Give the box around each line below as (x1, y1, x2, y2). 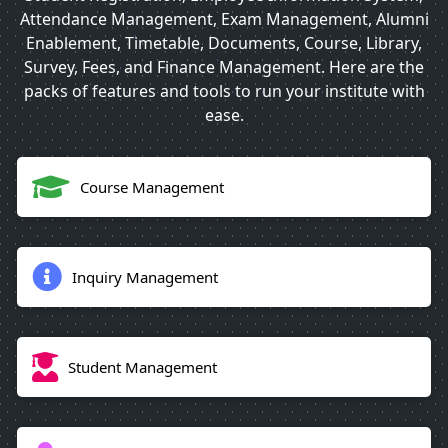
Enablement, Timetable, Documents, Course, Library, (26, 32, 422, 55)
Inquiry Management (72, 266, 218, 287)
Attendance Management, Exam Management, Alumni (19, 8, 429, 31)
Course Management (80, 176, 224, 197)
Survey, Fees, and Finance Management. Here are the (24, 56, 424, 79)
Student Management (68, 356, 217, 377)
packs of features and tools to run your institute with (23, 80, 425, 103)
